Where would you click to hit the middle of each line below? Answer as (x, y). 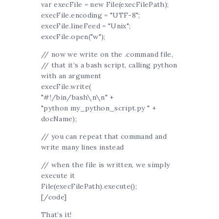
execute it (58, 176)
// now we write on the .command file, (107, 55)
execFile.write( (66, 87)
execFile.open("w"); (73, 37)
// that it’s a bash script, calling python (109, 65)
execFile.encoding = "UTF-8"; (91, 15)
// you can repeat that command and (104, 137)
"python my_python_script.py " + (99, 108)
